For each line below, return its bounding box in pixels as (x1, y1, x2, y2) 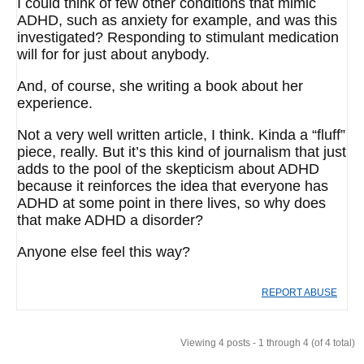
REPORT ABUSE (262, 287, 337, 298)
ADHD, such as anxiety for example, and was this (17, 12, 337, 28)
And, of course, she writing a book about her (17, 78, 303, 94)
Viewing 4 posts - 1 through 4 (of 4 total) (180, 337, 355, 349)
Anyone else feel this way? (17, 244, 190, 260)
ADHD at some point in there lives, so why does (17, 195, 326, 211)
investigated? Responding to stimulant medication (17, 29, 339, 45)
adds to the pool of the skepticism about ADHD (17, 161, 319, 177)
